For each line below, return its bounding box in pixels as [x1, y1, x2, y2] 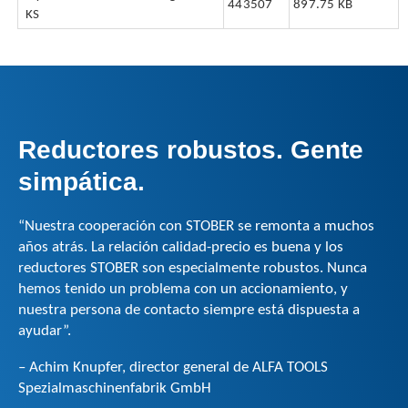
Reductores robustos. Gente [18, 135, 363, 164]
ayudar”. [18, 322, 71, 339]
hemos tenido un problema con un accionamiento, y [18, 280, 348, 297]
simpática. [18, 167, 145, 196]
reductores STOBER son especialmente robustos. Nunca [18, 260, 367, 276]
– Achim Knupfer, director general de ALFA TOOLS [18, 359, 328, 375]
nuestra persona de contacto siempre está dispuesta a [18, 301, 360, 318]
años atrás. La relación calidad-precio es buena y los [18, 239, 343, 255]
